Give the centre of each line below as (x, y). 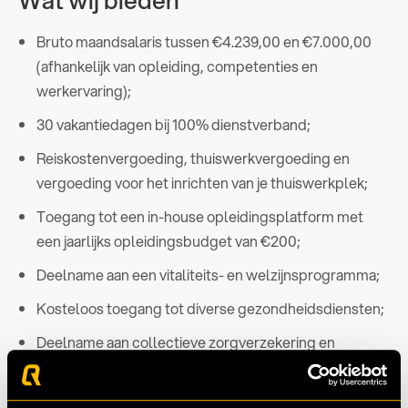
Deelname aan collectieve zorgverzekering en (186, 342)
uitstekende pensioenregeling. (136, 366)
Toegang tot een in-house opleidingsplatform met (200, 216)
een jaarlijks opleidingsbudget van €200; (168, 240)
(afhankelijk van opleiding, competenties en (177, 66)
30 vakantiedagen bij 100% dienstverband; (173, 124)
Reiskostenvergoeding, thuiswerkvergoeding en (193, 158)
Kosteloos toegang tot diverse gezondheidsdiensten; (210, 308)
